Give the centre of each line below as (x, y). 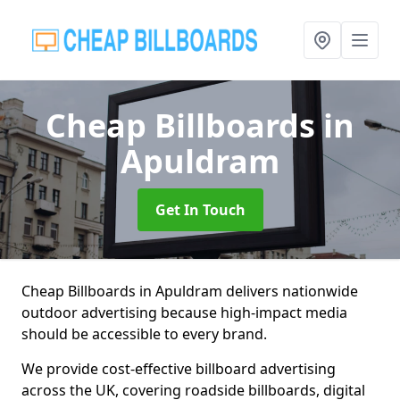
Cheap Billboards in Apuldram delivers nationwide (190, 291)
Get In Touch (200, 210)
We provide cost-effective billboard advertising (179, 369)
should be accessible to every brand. (144, 334)
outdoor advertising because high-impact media (184, 312)
